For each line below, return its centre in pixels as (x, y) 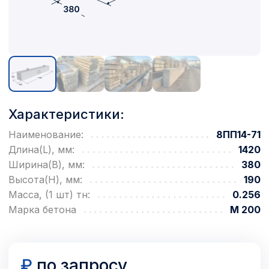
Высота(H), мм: (45, 180)
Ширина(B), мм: (47, 165)
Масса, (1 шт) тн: (49, 195)
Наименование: (46, 135)
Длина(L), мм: (41, 150)
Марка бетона (42, 210)
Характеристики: (66, 114)
